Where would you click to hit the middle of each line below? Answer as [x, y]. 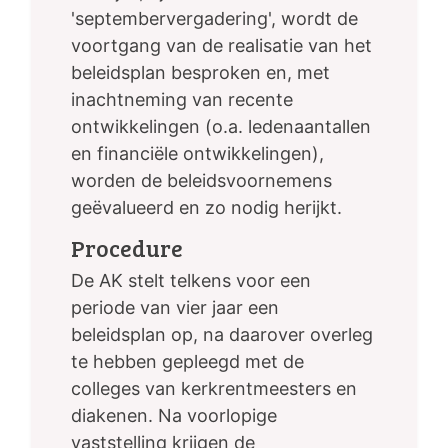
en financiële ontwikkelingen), [197, 154]
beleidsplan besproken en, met [200, 73]
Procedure [127, 248]
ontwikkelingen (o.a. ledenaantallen [221, 127]
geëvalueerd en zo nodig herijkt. [206, 208]
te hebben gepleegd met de [187, 362]
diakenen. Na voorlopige [174, 416]
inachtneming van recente [182, 100]
